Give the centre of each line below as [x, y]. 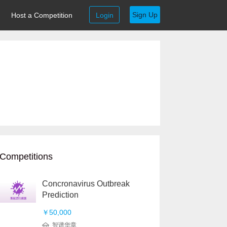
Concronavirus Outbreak [86, 184]
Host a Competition [42, 15]
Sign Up [145, 15]
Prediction [60, 195]
